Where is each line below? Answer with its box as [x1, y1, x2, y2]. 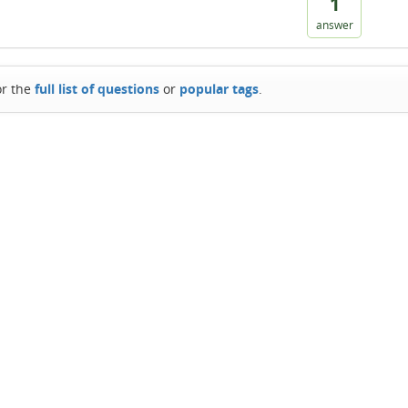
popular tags [179, 80, 260, 97]
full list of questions [35, 80, 160, 97]
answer [315, 17, 353, 33]
